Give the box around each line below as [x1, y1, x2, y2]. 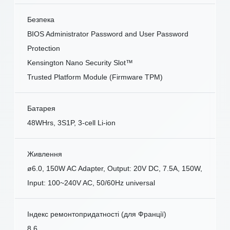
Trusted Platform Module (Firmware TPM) [27, 73, 163, 82]
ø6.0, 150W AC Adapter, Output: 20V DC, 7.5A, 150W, [27, 164, 202, 173]
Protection [27, 44, 60, 53]
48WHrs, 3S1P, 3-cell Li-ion [27, 119, 116, 127]
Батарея [27, 104, 55, 113]
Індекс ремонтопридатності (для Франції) [27, 210, 166, 219]
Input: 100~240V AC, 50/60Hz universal [27, 179, 155, 187]
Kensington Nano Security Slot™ [27, 59, 133, 67]
